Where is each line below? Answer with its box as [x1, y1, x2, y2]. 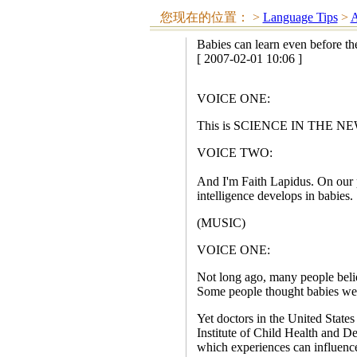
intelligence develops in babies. [196, 189, 353, 202]
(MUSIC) [196, 216, 245, 229]
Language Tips [262, 10, 338, 24]
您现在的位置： [159, 10, 253, 24]
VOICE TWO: [196, 146, 273, 159]
